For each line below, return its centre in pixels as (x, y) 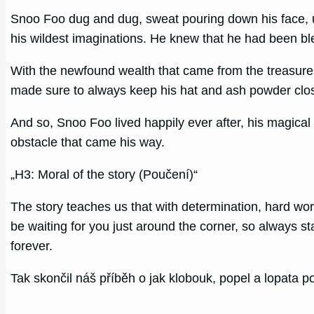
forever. (32, 246)
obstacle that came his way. (88, 142)
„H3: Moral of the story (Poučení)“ (104, 174)
